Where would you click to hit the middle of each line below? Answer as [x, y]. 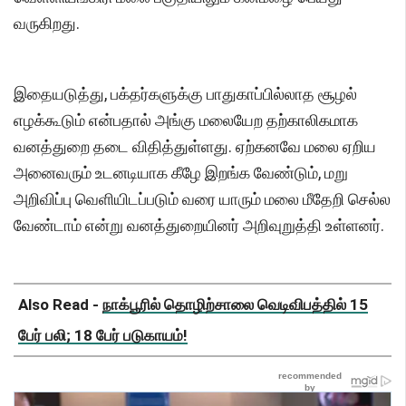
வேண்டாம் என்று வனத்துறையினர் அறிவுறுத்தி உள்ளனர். [199, 226]
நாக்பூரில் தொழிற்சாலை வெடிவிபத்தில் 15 [235, 305]
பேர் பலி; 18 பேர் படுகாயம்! [103, 336]
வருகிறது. [47, 24]
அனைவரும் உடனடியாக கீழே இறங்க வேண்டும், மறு [181, 173]
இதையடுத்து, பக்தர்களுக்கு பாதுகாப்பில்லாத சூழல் [185, 94]
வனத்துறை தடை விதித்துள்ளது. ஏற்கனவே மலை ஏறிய [195, 147]
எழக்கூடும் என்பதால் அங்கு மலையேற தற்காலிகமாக [186, 121]
